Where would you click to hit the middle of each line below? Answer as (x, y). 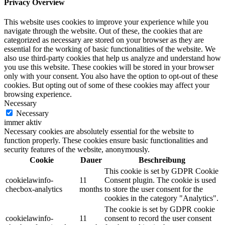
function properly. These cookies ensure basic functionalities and (106, 140)
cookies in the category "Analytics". (161, 198)
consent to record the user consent (158, 218)
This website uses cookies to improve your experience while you (106, 22)
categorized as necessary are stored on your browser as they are (104, 40)
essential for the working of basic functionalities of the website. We (110, 49)
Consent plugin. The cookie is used (160, 180)
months (91, 189)
